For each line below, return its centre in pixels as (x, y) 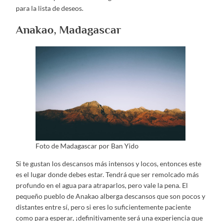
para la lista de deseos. (50, 8)
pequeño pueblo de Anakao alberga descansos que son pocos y (110, 196)
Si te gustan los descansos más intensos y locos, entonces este (109, 163)
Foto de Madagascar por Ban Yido (87, 146)
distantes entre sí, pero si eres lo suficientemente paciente (103, 207)
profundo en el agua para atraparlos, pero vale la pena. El (102, 185)
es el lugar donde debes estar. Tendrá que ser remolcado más (107, 174)
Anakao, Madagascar (69, 30)
